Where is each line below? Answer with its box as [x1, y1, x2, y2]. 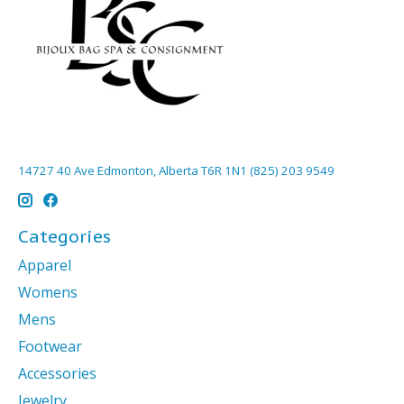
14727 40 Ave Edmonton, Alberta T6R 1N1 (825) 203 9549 [18, 161, 335, 179]
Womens [18, 281, 78, 302]
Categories [18, 225, 111, 248]
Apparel [18, 254, 71, 275]
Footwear [18, 335, 82, 356]
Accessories [18, 363, 96, 383]
